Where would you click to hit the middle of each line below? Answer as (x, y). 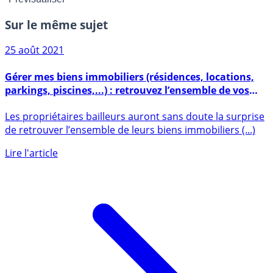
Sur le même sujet (56, 49)
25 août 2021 (34, 75)
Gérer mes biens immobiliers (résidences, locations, (129, 101)
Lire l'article (31, 177)
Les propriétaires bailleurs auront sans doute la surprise (135, 140)
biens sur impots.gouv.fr (64, 128)
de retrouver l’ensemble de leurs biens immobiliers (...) (130, 154)
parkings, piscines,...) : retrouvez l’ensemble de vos (127, 114)
